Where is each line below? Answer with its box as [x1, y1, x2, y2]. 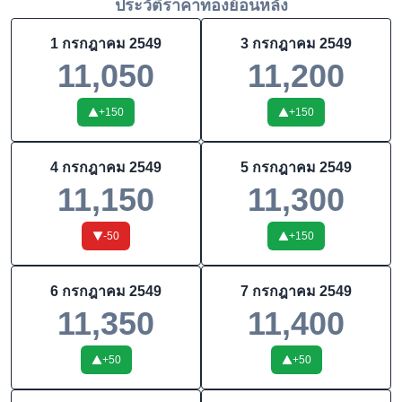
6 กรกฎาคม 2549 [50, 284, 162, 299]
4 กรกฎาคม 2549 [50, 160, 162, 175]
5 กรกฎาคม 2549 [240, 160, 352, 175]
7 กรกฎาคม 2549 [240, 284, 352, 299]
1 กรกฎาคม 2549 [50, 36, 162, 51]
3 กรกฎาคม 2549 [240, 36, 352, 51]
